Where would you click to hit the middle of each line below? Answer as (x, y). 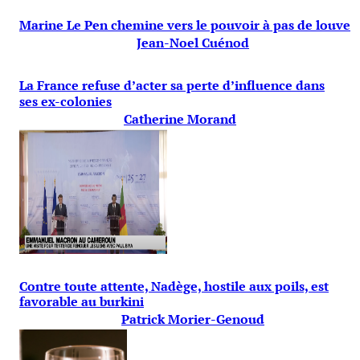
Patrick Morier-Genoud (193, 319)
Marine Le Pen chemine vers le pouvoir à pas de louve (185, 25)
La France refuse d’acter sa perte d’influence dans (172, 85)
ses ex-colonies (65, 101)
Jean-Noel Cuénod (193, 43)
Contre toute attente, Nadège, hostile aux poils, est (174, 286)
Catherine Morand (180, 119)
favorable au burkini (82, 301)
